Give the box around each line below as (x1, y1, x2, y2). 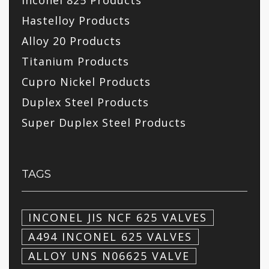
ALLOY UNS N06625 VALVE (28, 249, 190, 264)
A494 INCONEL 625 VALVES (28, 229, 192, 244)
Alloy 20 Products (22, 34, 121, 49)
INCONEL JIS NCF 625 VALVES (28, 210, 207, 225)
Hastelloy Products (22, 13, 130, 28)
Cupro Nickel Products (22, 74, 151, 89)
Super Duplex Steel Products (22, 115, 186, 130)
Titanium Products (22, 54, 129, 69)
